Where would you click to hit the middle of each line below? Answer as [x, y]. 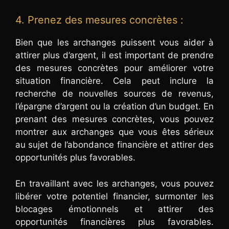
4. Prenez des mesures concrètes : [99, 20]
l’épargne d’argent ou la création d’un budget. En [114, 107]
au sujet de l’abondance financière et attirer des [114, 145]
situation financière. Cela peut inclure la [114, 81]
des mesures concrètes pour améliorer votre [114, 68]
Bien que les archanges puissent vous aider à [114, 43]
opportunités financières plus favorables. [114, 222]
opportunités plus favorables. [75, 158]
